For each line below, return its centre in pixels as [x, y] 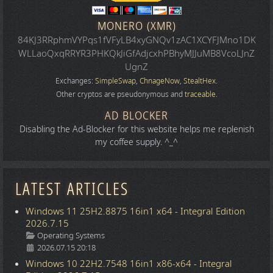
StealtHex [200, 81]
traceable [200, 95]
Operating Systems [70, 235]
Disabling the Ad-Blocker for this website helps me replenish [136, 130]
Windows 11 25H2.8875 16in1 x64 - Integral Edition [135, 211]
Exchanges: [75, 81]
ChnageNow [160, 81]
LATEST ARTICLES [72, 190]
